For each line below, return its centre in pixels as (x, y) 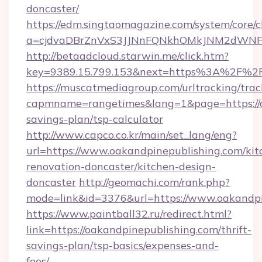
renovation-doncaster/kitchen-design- (121, 166)
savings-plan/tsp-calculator (95, 119)
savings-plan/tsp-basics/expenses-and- (123, 245)
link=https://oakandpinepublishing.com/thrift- (139, 230)
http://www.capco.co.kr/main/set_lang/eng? (132, 135)
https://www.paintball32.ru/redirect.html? (129, 214)
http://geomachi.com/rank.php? (154, 182)
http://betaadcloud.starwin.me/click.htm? (127, 56)
